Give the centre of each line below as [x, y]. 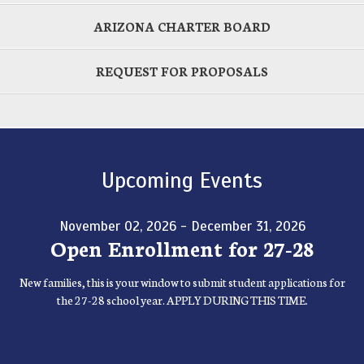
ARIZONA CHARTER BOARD [182, 27]
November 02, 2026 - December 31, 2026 [182, 227]
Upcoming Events [182, 181]
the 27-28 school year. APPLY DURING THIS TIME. [182, 300]
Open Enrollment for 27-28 [182, 248]
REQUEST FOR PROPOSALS [182, 71]
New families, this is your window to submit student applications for [182, 282]
